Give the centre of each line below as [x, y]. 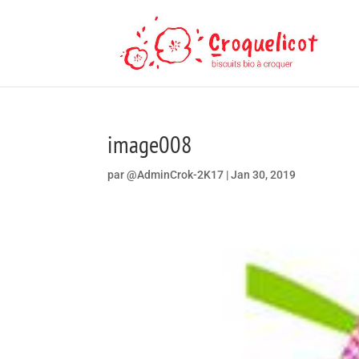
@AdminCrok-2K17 [175, 175]
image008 [150, 144]
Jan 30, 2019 [264, 175]
